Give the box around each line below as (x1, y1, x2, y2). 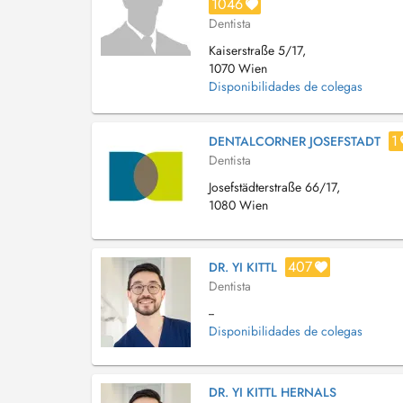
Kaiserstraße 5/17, (209, 41, 306, 59)
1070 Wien (209, 59, 267, 77)
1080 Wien (209, 196, 268, 214)
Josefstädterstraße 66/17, (209, 178, 340, 196)
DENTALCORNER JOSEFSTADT (209, 132, 381, 150)
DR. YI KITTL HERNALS (209, 383, 336, 401)
